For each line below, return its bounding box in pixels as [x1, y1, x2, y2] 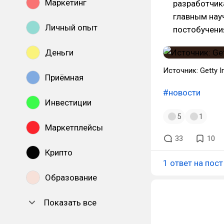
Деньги [45, 47, 73, 57]
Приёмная [45, 72, 83, 82]
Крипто [45, 147, 72, 157]
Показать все [44, 197, 96, 207]
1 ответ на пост [163, 158, 223, 168]
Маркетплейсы [45, 122, 103, 132]
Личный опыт [45, 22, 97, 32]
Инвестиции [45, 97, 91, 107]
